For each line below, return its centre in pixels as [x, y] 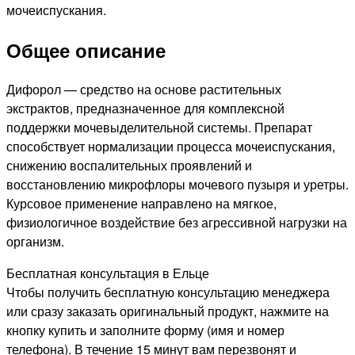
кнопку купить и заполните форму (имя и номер [145, 330]
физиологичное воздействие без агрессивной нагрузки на [177, 223]
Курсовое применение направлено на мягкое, [141, 204]
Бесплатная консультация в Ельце [108, 273]
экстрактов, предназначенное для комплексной [145, 109]
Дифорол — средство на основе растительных [144, 90]
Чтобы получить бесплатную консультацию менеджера [168, 292]
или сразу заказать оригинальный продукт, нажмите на [168, 311]
